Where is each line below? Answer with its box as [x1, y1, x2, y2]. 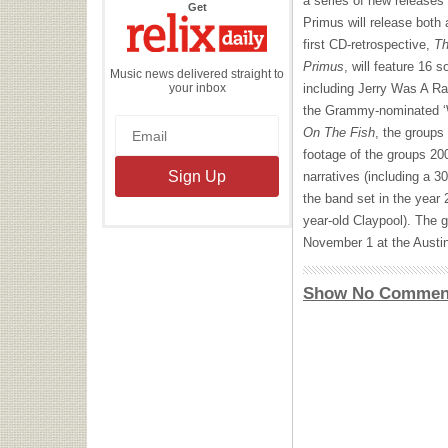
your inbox [168, 80, 226, 95]
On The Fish [303, 125, 375, 140]
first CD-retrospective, [303, 37, 434, 52]
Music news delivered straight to [110, 66, 284, 81]
